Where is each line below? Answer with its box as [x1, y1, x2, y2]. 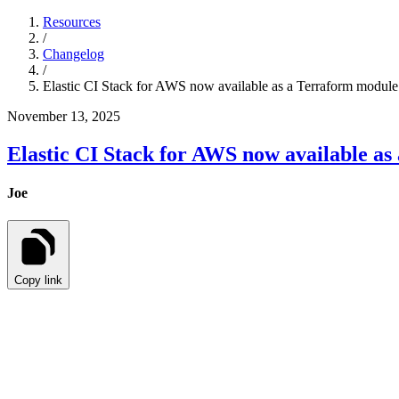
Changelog [43, 46, 104, 61]
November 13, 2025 [7, 109, 120, 124]
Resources [43, 14, 101, 29]
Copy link [14, 273, 62, 288]
